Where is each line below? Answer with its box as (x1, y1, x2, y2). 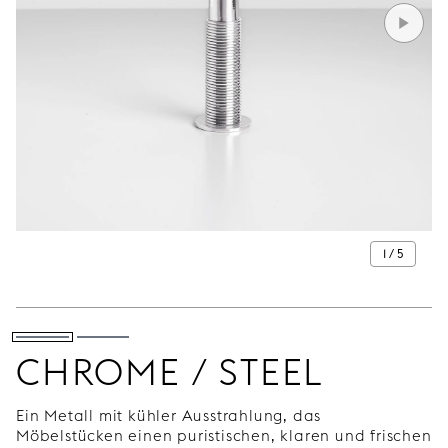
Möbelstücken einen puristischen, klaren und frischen (16, 426, 432, 445)
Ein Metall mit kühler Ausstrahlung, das (16, 406, 322, 425)
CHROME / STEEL (16, 349, 324, 395)
